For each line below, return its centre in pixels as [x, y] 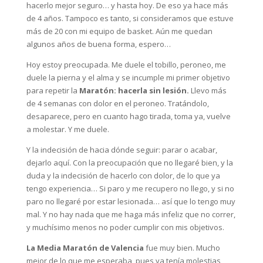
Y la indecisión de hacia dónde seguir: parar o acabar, [122, 150]
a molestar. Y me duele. [68, 129]
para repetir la [53, 90]
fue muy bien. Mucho [182, 248]
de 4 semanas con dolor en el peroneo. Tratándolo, [117, 103]
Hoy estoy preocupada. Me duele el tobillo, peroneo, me [126, 65]
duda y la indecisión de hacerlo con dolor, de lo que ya [123, 176]
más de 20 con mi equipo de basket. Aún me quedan [119, 31]
